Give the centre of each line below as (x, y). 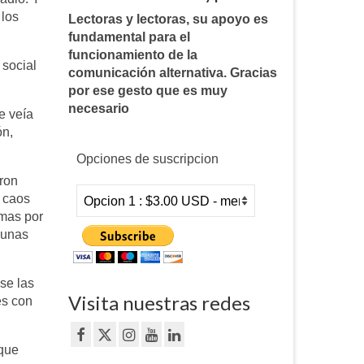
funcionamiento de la (132, 55)
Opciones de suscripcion (147, 159)
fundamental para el (129, 37)
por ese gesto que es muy (147, 91)
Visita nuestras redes (159, 303)
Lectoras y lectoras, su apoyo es (168, 19)
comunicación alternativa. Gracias (172, 73)
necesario (98, 109)
